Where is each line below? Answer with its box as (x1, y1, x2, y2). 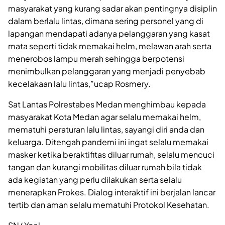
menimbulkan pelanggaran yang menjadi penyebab (8, 65, 205, 76)
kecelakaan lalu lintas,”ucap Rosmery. (8, 78, 151, 89)
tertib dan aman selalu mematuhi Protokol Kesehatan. (8, 199, 209, 210)
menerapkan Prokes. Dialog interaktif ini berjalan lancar (8, 186, 215, 197)
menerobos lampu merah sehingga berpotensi (8, 53, 184, 64)
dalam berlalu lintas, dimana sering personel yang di (8, 15, 203, 26)
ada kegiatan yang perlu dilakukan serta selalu (8, 174, 182, 185)
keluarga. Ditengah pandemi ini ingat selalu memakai (8, 136, 208, 147)
